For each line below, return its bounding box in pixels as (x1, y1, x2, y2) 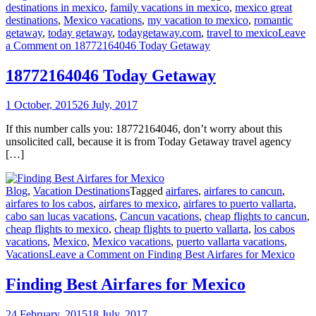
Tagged (130, 185, 166, 197)
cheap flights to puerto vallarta (114, 223, 248, 236)
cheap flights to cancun (205, 210, 307, 223)
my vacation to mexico (147, 13, 248, 26)
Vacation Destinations (33, 185, 130, 197)
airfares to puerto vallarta (183, 197, 293, 210)
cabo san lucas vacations (6, 210, 114, 223)
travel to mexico (207, 26, 278, 39)
